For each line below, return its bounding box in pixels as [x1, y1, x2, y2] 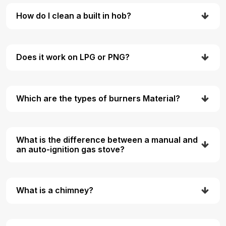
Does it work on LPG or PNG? [16, 52, 130, 63]
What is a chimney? [16, 185, 93, 196]
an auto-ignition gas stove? [16, 144, 125, 154]
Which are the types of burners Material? [16, 93, 180, 104]
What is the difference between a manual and [16, 134, 198, 145]
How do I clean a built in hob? [16, 11, 131, 21]
